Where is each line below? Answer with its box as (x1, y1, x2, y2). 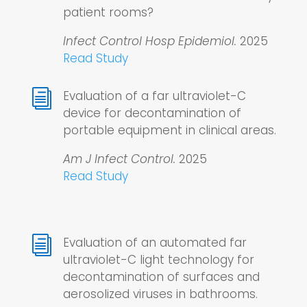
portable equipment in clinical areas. (62, 122, 276, 139)
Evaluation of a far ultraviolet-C (62, 88, 246, 105)
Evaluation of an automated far (62, 234, 247, 251)
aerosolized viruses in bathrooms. (62, 286, 258, 303)
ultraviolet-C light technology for (62, 251, 254, 269)
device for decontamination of (62, 105, 241, 122)
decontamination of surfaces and (62, 269, 260, 286)
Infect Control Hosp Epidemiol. (62, 33, 236, 50)
